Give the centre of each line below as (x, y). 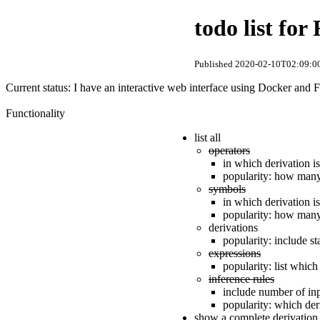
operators (229, 150)
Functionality (35, 113)
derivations (233, 227)
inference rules (241, 279)
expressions (235, 253)
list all (209, 137)
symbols (227, 189)
